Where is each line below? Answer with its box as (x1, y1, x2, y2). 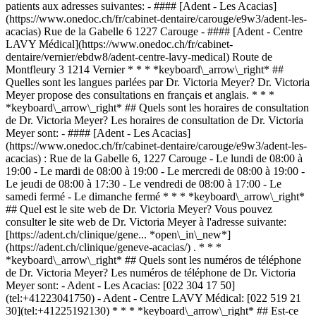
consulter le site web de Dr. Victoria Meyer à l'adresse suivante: (6, 216, 286, 228)
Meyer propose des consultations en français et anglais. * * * (6, 89, 274, 101)
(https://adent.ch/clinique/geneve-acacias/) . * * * (6, 241, 221, 253)
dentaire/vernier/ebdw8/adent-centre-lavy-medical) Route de (6, 51, 272, 63)
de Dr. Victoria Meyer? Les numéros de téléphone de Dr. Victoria (6, 267, 296, 279)
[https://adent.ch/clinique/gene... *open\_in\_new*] (6, 229, 231, 241)
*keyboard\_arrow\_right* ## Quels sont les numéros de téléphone (6, 254, 301, 266)
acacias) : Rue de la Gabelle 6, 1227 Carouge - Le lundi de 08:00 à (6, 152, 303, 164)
